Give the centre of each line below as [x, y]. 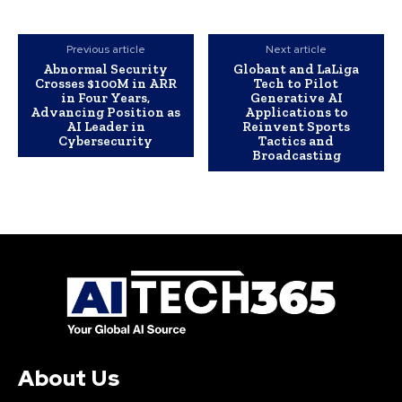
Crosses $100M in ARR [105, 84]
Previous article [105, 50]
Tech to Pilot [297, 84]
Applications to [296, 113]
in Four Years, [106, 98]
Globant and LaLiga [297, 70]
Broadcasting [296, 156]
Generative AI [296, 98]
